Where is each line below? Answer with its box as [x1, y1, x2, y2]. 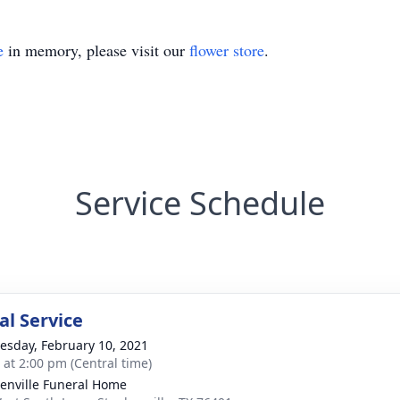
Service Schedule [75, 181, 325, 225]
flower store [189, 39, 264, 61]
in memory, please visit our [4, 39, 189, 61]
